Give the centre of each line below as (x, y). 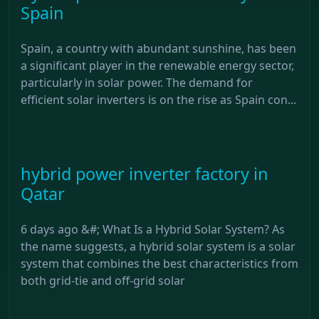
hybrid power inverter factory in (145, 173)
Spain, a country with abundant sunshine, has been (158, 48)
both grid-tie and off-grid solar (103, 280)
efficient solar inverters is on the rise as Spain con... (158, 99)
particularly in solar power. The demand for (137, 82)
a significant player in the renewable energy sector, (157, 65)
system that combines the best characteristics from (159, 263)
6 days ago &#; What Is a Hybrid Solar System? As (153, 229)
